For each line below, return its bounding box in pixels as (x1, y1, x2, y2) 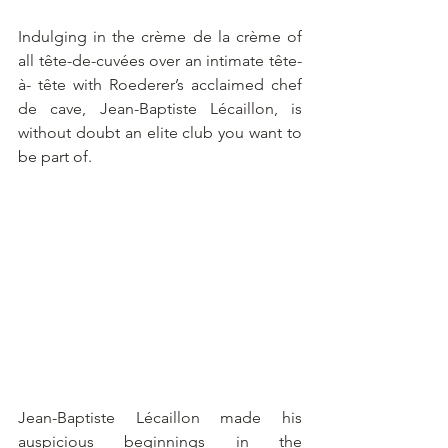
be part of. (18, 146, 92, 166)
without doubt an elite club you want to (18, 122, 302, 142)
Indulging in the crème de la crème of (18, 26, 302, 46)
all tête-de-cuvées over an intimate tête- (18, 50, 302, 70)
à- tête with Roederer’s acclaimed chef (18, 74, 302, 94)
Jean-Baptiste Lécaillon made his (18, 407, 302, 427)
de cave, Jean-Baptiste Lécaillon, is (18, 98, 302, 118)
